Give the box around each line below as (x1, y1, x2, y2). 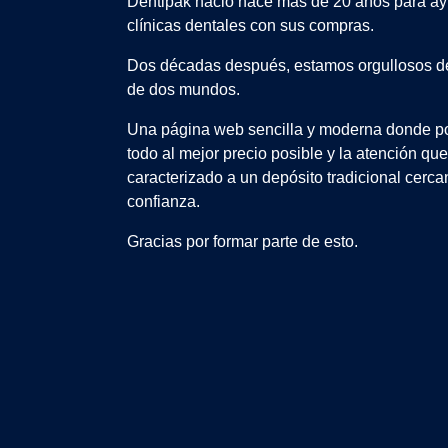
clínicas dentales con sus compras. (127, 17, 378, 35)
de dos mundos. (127, 81, 244, 99)
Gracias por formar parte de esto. (127, 233, 358, 251)
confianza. (127, 193, 200, 211)
